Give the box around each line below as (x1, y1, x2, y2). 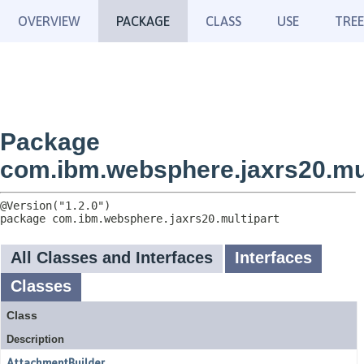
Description (6, 333, 64, 345)
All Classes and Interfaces (11, 249, 213, 266)
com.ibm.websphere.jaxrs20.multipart (52, 212, 279, 225)
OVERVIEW (18, 14, 80, 28)
